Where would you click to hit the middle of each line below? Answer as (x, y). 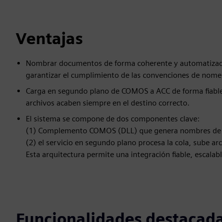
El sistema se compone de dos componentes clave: (113, 119)
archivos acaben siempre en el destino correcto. (108, 103)
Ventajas (49, 39)
